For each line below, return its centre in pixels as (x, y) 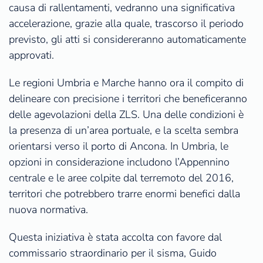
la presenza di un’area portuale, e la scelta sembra (124, 130)
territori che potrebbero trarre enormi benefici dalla (124, 193)
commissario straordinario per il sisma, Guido (113, 253)
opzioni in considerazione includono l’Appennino (119, 162)
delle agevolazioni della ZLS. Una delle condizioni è (126, 114)
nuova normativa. (48, 209)
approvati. (31, 55)
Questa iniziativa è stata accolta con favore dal (115, 237)
